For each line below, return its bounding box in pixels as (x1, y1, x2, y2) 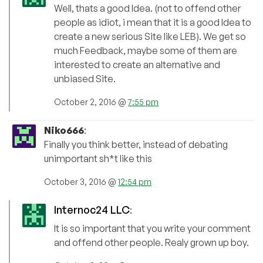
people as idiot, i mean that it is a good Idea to (54, 16, 251, 29)
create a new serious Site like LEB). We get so (54, 31, 246, 43)
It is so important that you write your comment (54, 222, 251, 235)
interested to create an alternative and (54, 59, 220, 71)
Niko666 (44, 124, 84, 137)
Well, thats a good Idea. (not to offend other (54, 2, 241, 15)
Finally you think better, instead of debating (44, 139, 228, 151)
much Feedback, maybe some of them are (54, 45, 237, 57)
